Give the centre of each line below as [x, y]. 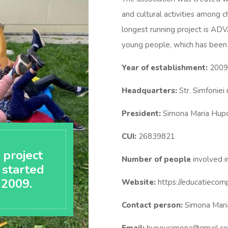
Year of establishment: [165, 68]
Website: [139, 182]
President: [141, 113]
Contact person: [152, 205]
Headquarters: [149, 91]
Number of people [156, 159]
